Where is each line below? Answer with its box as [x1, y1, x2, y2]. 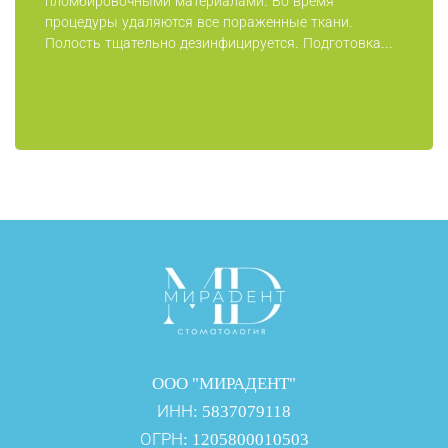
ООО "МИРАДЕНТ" [152, 374, 296, 393]
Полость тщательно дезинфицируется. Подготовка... [45, 36, 393, 51]
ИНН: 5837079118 [157, 402, 291, 421]
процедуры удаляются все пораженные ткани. [45, 15, 353, 30]
